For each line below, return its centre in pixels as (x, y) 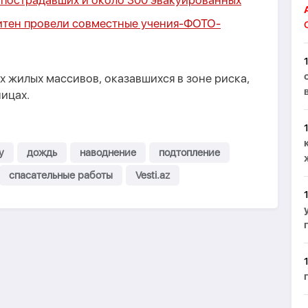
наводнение (108, 153)
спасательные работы (61, 175)
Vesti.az (153, 175)
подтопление (189, 153)
